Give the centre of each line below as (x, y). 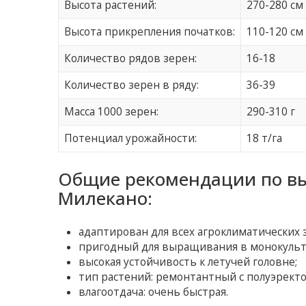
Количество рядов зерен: (131, 59)
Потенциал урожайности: (131, 139)
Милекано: (106, 198)
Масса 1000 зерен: (112, 112)
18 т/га (265, 139)
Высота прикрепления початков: (150, 32)
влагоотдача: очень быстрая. (154, 292)
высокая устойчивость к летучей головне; (188, 262)
